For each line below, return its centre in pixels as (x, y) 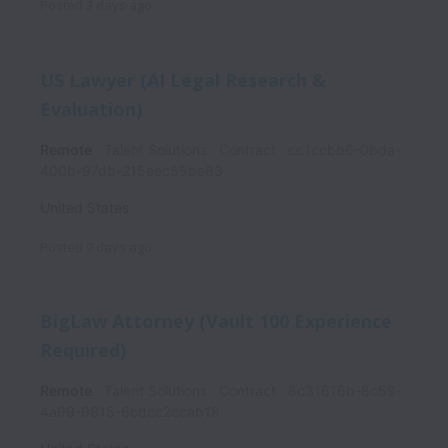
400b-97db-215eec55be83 (131, 170)
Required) (83, 349)
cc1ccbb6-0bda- (344, 149)
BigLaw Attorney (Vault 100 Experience (216, 321)
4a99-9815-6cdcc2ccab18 (130, 411)
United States (84, 207)
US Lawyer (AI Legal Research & (183, 79)
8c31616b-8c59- (345, 390)
